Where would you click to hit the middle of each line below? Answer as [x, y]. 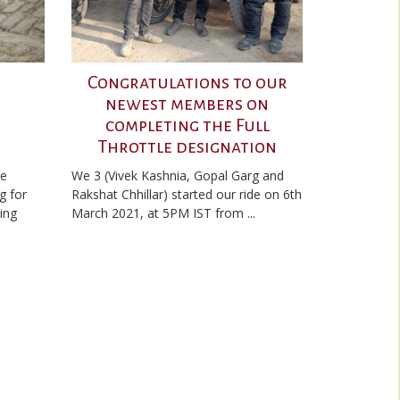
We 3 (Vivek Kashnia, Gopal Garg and [178, 175]
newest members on [187, 104]
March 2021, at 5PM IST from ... [163, 213]
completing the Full [187, 125]
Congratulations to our [187, 82]
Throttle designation [187, 146]
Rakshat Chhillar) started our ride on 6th [187, 194]
